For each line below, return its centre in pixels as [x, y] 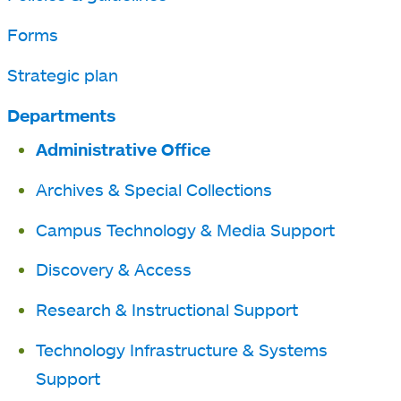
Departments [61, 115]
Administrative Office [123, 150]
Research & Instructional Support [167, 310]
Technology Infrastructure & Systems [182, 350]
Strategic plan [63, 74]
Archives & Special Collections [154, 189]
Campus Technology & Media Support [185, 229]
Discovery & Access [114, 269]
